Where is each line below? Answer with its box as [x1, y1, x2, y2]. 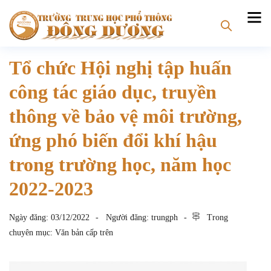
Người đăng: [106, 213, 151, 222]
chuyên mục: [9, 228, 55, 237]
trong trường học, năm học [9, 154, 231, 175]
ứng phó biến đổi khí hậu [9, 129, 217, 151]
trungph [151, 213, 178, 222]
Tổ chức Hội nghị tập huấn [9, 57, 232, 79]
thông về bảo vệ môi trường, [9, 105, 242, 127]
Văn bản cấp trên [55, 228, 113, 237]
